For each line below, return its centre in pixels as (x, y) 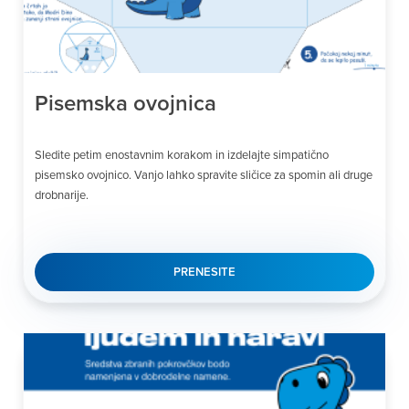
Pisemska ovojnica (126, 103)
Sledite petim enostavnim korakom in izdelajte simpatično (182, 155)
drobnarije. (62, 195)
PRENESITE (204, 272)
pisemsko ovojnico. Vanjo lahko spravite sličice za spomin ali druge (204, 175)
